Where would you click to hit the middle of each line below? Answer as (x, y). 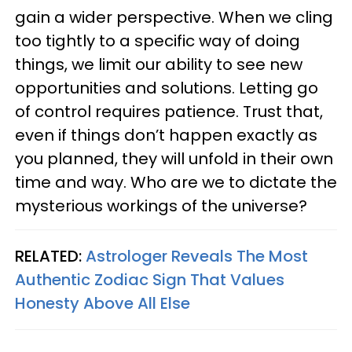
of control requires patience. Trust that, (169, 111)
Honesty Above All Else (103, 303)
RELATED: (50, 256)
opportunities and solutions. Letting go (167, 88)
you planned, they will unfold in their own (174, 158)
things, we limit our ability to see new (159, 64)
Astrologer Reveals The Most (197, 256)
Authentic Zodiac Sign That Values (150, 279)
